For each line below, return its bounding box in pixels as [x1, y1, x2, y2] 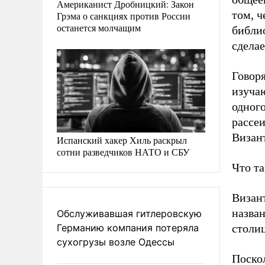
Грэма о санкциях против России [57, 9, 190, 22]
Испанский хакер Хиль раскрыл [57, 133, 187, 146]
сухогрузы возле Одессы [57, 235, 174, 248]
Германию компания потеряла [57, 221, 199, 234]
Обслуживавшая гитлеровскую [57, 207, 202, 219]
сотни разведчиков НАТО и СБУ [57, 145, 189, 158]
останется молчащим [57, 21, 141, 34]
